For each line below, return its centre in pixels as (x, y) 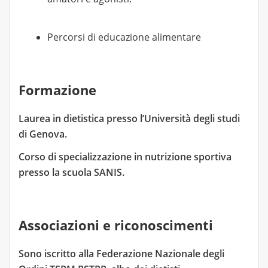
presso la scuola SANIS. (71, 172)
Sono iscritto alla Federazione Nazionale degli (121, 254)
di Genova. (43, 134)
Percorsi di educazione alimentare (124, 37)
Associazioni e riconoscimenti (116, 225)
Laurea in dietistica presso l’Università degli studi (129, 118)
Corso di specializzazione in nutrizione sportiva (125, 157)
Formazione (57, 90)
